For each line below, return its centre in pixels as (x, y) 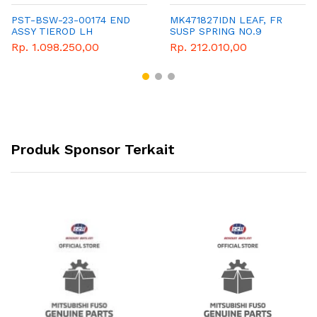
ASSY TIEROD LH (52, 31)
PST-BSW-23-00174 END (71, 20)
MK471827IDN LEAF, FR (226, 20)
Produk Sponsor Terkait (93, 149)
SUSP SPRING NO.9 (216, 31)
